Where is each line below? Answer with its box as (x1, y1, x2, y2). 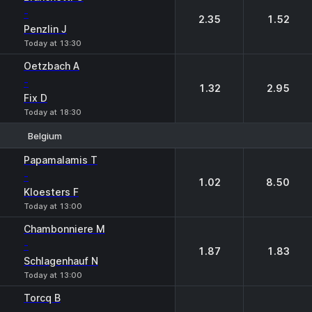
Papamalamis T (24, 154, 97, 166)
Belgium (28, 130, 62, 141)
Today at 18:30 (24, 107, 81, 117)
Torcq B (24, 292, 61, 304)
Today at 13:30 (24, 38, 81, 48)
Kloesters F (24, 186, 79, 198)
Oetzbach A (24, 60, 79, 72)
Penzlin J (24, 23, 67, 35)
